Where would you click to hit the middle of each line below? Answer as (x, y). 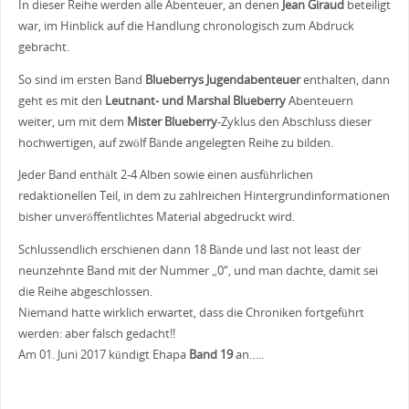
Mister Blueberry (172, 121)
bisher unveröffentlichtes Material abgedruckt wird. (156, 217)
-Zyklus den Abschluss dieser (294, 121)
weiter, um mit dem (72, 121)
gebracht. (43, 47)
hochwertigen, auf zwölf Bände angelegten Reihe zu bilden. (175, 142)
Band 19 (210, 355)
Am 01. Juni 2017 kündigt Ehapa (103, 355)
